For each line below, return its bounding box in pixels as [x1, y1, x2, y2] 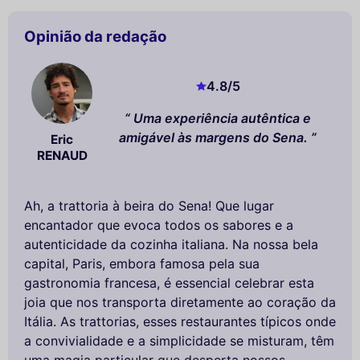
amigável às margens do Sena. [119, 129, 309, 145]
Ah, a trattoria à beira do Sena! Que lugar [24, 197, 274, 214]
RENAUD [36, 147, 88, 163]
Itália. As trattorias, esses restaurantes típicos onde [24, 313, 336, 329]
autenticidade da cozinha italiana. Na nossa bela [24, 235, 318, 252]
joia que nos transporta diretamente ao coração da [24, 293, 336, 310]
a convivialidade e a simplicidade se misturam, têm [24, 332, 334, 349]
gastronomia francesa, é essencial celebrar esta [24, 274, 314, 291]
